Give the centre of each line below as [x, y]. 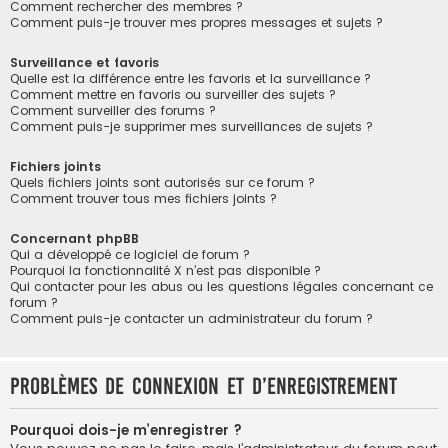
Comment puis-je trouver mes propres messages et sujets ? [196, 22]
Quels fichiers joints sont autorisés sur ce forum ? [162, 183]
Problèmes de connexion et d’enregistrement [203, 387]
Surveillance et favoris [84, 62]
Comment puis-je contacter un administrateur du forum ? [191, 319]
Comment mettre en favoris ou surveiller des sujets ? [173, 94]
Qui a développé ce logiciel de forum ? [130, 255]
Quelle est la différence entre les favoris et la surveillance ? [190, 78]
